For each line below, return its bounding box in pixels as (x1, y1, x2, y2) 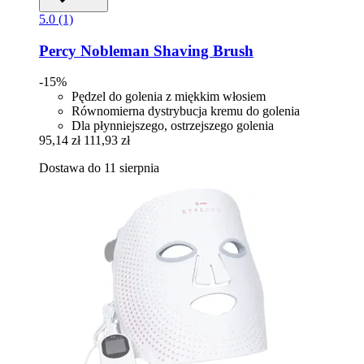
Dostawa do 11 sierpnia (39, 161, 159, 175)
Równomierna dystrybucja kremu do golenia (71, 104, 300, 119)
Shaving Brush (149, 41, 253, 59)
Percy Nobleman (39, 41, 149, 59)
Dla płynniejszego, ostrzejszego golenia (71, 119, 274, 133)
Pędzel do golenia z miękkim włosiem (71, 89, 266, 104)
